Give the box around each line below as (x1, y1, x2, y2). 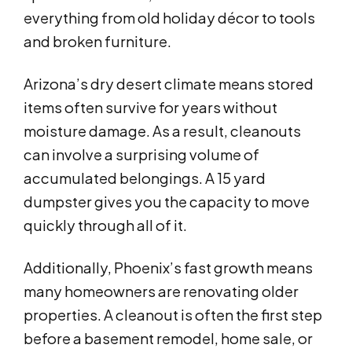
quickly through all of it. (24, 216, 187, 235)
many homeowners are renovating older (24, 282, 299, 301)
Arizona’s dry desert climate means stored (24, 75, 313, 93)
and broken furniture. (24, 32, 171, 51)
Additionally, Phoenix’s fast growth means (24, 258, 313, 277)
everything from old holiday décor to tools (24, 9, 315, 27)
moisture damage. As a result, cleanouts (24, 122, 301, 141)
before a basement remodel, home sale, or (24, 329, 313, 348)
